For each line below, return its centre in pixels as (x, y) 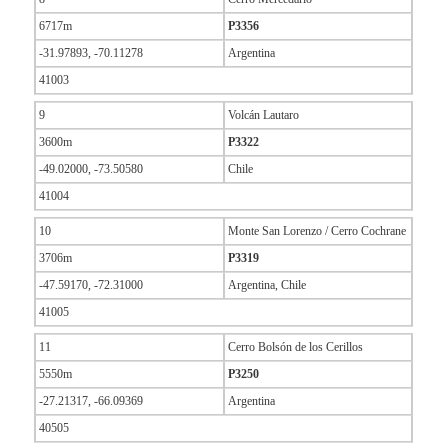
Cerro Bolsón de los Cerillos (295, 347)
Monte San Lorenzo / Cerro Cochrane (316, 231)
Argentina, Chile (266, 285)
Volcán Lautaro (263, 115)
